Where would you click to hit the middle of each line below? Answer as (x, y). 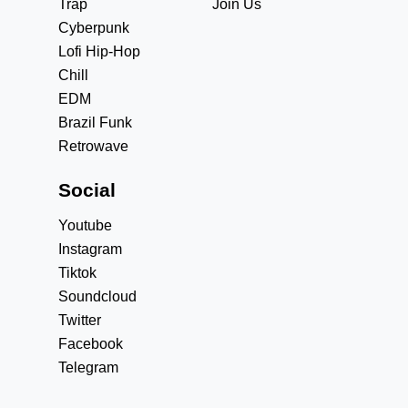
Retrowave (93, 146)
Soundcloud (97, 296)
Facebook (91, 344)
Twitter (80, 320)
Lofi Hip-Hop (99, 51)
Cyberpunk (94, 28)
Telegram (88, 367)
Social (87, 190)
